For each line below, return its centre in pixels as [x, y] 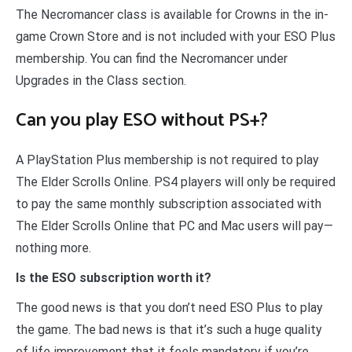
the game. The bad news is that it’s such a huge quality [169, 329]
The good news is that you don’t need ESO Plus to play [169, 307]
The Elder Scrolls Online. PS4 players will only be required [176, 181]
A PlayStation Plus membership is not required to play [167, 159]
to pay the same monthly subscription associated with [169, 203]
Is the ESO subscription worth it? [114, 277]
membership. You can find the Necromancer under [152, 59]
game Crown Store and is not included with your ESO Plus [176, 37]
